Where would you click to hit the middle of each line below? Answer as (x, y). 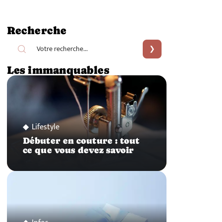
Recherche (37, 30)
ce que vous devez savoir (79, 150)
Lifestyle (46, 127)
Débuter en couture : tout (81, 141)
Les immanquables (58, 70)
